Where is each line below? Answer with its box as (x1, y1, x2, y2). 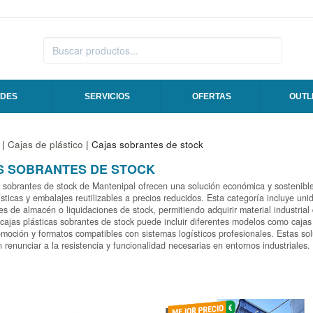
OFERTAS (191, 92, 231, 102)
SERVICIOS (84, 92, 130, 102)
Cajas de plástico (7, 138, 83, 152)
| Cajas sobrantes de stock (82, 138, 203, 152)
